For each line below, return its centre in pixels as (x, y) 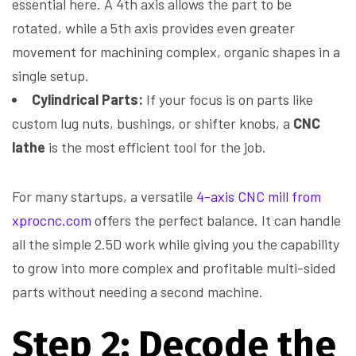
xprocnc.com (52, 221)
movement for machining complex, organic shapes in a (176, 52)
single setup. (50, 76)
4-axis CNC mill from (259, 197)
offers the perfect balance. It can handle (216, 221)
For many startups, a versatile (104, 197)
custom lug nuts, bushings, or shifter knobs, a (153, 124)
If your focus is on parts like (228, 100)
